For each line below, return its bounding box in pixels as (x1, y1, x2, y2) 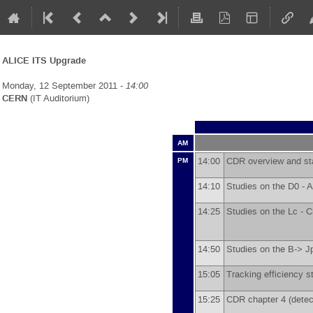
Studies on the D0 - (226, 180, 307, 192)
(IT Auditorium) (27, 92, 89, 104)
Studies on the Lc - (226, 205, 306, 217)
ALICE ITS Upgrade (2, 54, 86, 67)
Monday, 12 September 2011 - (2, 79, 126, 92)
